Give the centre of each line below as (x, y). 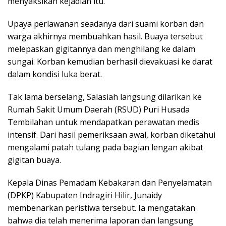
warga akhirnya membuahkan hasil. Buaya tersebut (105, 36)
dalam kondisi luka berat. (55, 74)
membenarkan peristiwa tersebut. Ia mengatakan (101, 208)
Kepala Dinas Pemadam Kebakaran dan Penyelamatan (110, 182)
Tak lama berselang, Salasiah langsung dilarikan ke (105, 97)
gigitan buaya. (34, 160)
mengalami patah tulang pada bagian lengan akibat (105, 147)
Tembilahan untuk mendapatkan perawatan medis (103, 122)
